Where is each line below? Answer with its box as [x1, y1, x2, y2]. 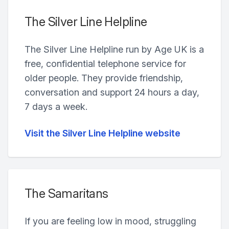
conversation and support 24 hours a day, [25, 87, 199, 98]
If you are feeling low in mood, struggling [25, 216, 196, 226]
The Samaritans [25, 186, 108, 201]
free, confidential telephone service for [25, 58, 186, 69]
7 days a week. [25, 101, 87, 112]
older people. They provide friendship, [25, 73, 183, 83]
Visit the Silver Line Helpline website [25, 128, 180, 139]
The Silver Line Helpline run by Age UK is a [25, 44, 204, 55]
